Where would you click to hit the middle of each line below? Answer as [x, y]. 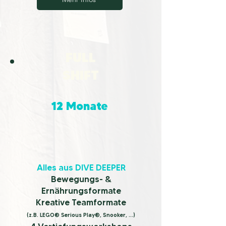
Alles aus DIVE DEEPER [81, 167]
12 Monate [80, 106]
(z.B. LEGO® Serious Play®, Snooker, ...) [81, 215]
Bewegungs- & [81, 179]
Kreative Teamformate [81, 202]
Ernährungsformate [81, 191]
